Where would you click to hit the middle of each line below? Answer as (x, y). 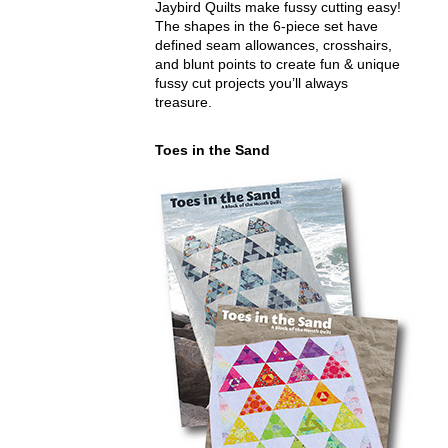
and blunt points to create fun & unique (277, 63)
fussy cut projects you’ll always (251, 82)
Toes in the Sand (212, 149)
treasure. (183, 101)
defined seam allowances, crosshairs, (273, 44)
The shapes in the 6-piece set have (266, 25)
